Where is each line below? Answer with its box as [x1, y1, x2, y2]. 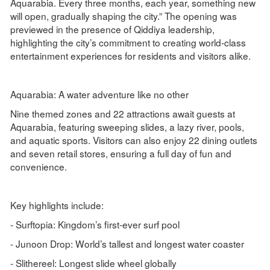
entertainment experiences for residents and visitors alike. [10, 48, 251, 62]
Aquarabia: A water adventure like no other [10, 87, 189, 101]
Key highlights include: [10, 198, 104, 212]
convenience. [10, 159, 67, 173]
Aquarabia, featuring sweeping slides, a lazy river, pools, [10, 119, 244, 133]
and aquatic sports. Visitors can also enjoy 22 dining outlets [10, 133, 257, 146]
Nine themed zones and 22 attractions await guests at [10, 106, 235, 120]
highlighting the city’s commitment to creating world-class [10, 35, 246, 49]
